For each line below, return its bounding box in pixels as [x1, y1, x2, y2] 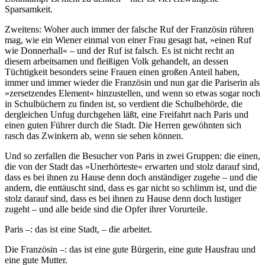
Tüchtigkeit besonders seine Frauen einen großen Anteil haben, [5, 66, 240, 77]
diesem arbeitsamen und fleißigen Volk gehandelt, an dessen [5, 56, 228, 66]
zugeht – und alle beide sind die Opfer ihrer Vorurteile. [5, 203, 208, 214]
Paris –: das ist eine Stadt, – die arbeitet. [5, 224, 152, 234]
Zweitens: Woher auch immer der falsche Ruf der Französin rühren [5, 24, 254, 34]
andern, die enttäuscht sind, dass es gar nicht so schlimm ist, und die [5, 182, 257, 193]
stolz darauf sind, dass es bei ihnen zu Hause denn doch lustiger [5, 193, 241, 203]
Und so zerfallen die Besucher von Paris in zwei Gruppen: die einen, [5, 150, 260, 161]
